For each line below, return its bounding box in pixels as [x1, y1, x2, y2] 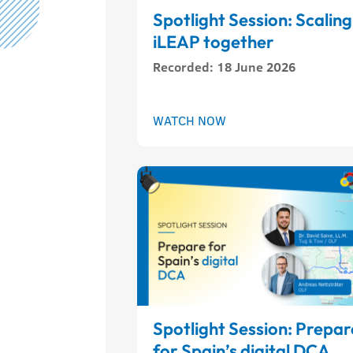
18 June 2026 [217, 58, 296, 76]
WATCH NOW [153, 111, 227, 129]
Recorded [153, 58, 210, 76]
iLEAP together [153, 30, 275, 53]
